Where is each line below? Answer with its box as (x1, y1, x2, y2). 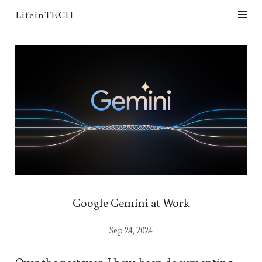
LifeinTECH (15, 9, 74, 20)
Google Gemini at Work (73, 196, 189, 210)
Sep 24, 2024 (109, 225, 153, 236)
